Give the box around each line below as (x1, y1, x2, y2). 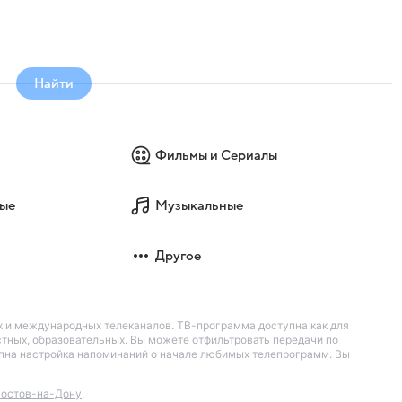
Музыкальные (155, 197, 244, 213)
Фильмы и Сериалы (155, 147, 278, 162)
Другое (155, 248, 202, 263)
